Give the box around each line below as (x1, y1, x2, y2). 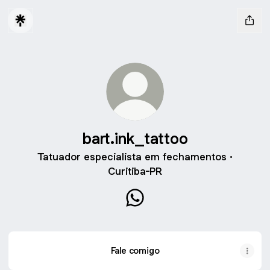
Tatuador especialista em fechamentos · (37, 150, 233, 163)
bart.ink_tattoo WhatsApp (134, 205, 251, 218)
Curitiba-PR (108, 165, 162, 178)
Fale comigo (110, 245, 160, 256)
